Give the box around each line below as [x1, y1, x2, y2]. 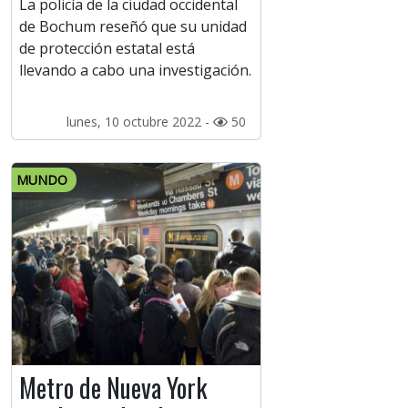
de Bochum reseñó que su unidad [19, 16, 247, 37]
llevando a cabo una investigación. [19, 60, 251, 81]
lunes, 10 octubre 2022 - [66, 113, 213, 131]
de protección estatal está [19, 38, 195, 59]
